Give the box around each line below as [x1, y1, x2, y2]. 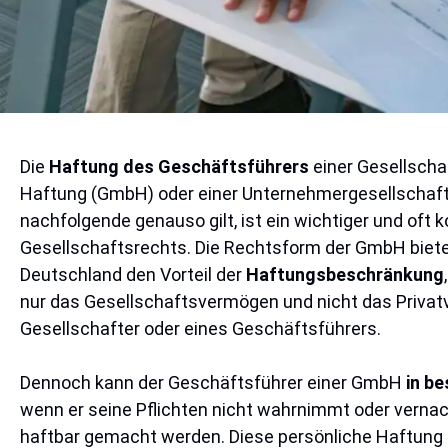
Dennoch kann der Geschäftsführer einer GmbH [20, 372, 406, 393]
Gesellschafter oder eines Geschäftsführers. [20, 318, 381, 339]
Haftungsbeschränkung [246, 264, 444, 285]
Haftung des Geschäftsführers [49, 156, 309, 177]
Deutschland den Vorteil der [20, 264, 246, 285]
